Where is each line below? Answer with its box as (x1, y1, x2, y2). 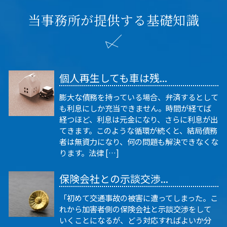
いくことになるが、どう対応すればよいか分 (59, 214, 211, 225)
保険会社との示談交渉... (59, 171, 168, 186)
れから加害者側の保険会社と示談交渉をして (59, 203, 211, 214)
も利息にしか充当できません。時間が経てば (59, 102, 211, 114)
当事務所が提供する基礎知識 (28, 11, 199, 29)
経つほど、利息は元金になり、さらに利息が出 (59, 113, 218, 125)
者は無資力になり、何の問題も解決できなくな (59, 136, 218, 147)
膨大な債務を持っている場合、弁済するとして (59, 91, 218, 103)
